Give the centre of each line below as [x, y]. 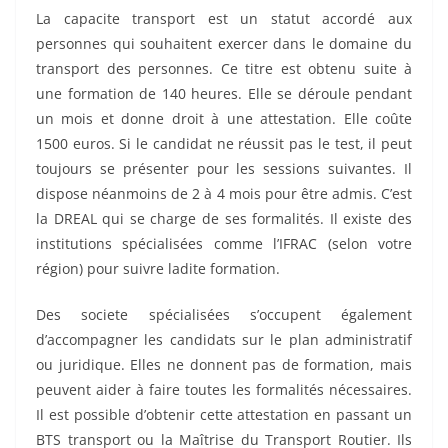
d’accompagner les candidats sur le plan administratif [224, 340]
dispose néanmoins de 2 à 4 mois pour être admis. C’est [224, 194]
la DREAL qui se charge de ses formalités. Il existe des [224, 219]
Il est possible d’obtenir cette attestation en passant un [224, 415]
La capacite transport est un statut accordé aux [224, 19]
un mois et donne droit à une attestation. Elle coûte [224, 119]
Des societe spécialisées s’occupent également [224, 315]
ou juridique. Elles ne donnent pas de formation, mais [224, 365]
